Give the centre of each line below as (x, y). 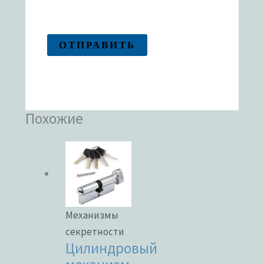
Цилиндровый (112, 248)
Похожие (55, 118)
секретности (95, 232)
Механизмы (92, 215)
